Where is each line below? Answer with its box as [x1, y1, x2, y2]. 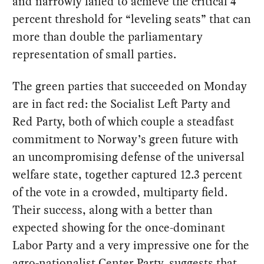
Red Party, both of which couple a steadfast [12, 113, 235, 130]
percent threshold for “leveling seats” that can [12, 10, 252, 27]
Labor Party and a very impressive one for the [12, 236, 250, 253]
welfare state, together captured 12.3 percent [12, 166, 243, 183]
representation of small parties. [12, 45, 177, 62]
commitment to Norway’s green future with [12, 130, 239, 147]
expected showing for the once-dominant [12, 219, 226, 236]
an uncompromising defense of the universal [12, 148, 245, 165]
